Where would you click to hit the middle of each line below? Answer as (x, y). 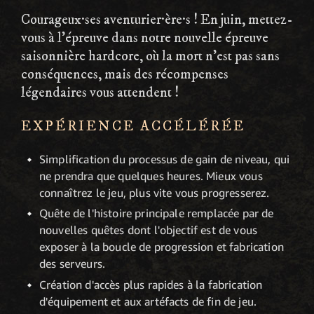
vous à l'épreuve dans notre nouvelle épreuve (145, 38)
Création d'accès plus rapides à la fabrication (151, 285)
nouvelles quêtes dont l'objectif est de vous (149, 230)
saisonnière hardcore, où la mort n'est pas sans (150, 56)
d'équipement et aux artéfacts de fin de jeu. (148, 301)
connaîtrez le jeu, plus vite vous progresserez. (155, 192)
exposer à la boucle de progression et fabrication (162, 247)
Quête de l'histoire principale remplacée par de (157, 213)
